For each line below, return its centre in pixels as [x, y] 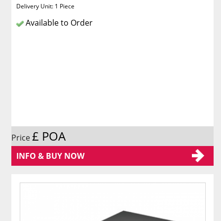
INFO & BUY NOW [51, 156]
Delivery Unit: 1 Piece [46, 6]
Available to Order [58, 23]
